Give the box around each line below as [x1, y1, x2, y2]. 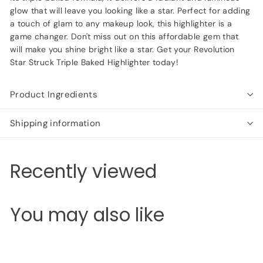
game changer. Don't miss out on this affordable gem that [10, 31, 239, 42]
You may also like [10, 201, 164, 228]
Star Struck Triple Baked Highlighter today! [10, 56, 179, 68]
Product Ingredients [10, 88, 98, 100]
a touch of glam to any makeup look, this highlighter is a [10, 18, 232, 29]
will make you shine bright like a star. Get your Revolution [10, 43, 235, 55]
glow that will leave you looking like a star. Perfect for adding [10, 5, 251, 16]
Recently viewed [10, 158, 157, 184]
